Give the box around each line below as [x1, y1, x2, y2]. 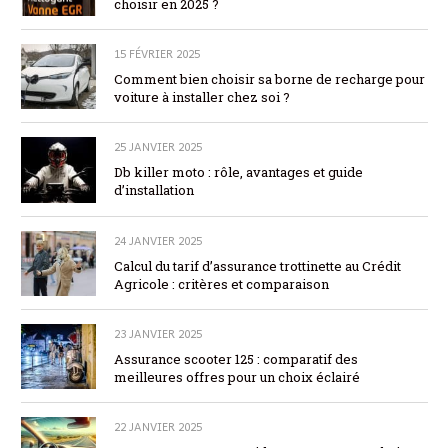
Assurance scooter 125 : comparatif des [114, 349, 358, 368]
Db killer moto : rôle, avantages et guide [114, 163, 363, 182]
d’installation [114, 181, 194, 200]
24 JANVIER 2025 [114, 231, 202, 249]
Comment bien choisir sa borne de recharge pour [114, 70, 425, 89]
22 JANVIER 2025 [114, 418, 202, 436]
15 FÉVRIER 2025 [114, 45, 200, 63]
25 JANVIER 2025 [114, 138, 202, 156]
